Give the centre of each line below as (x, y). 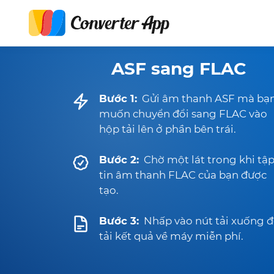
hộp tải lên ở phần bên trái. (168, 129)
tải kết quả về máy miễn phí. (171, 236)
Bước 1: (118, 98)
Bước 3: (119, 221)
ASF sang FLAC (179, 68)
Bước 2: (119, 160)
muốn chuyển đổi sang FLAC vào (183, 114)
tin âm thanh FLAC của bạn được (183, 175)
